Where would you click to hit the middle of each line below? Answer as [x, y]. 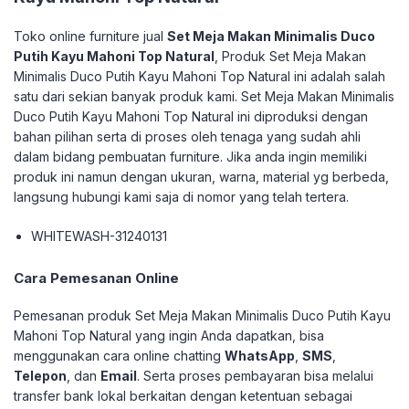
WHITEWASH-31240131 [100, 236]
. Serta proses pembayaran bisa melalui [255, 376]
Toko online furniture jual [90, 36]
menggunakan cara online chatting [119, 356]
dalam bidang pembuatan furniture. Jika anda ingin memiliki [190, 157]
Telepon [40, 376]
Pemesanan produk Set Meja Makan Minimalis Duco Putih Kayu [202, 315]
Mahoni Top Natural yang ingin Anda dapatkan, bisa [169, 336]
